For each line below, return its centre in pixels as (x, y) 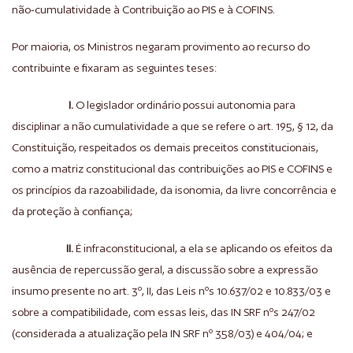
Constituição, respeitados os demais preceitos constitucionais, (165, 147)
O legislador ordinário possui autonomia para (184, 105)
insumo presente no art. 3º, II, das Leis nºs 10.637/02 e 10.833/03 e (171, 291)
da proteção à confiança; (72, 211)
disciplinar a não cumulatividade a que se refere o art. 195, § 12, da (173, 126)
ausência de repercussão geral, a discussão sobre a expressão (165, 269)
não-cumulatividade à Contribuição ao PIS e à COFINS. (143, 9)
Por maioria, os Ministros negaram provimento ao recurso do (161, 46)
